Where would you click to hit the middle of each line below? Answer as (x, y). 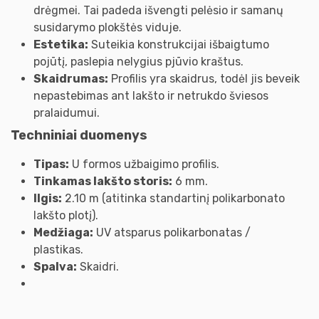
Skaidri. (98, 266)
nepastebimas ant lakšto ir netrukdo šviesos (151, 95)
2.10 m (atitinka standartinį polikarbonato (173, 198)
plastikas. (58, 249)
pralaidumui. (67, 113)
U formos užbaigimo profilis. (144, 164)
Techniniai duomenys (79, 136)
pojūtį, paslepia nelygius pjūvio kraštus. (138, 61)
